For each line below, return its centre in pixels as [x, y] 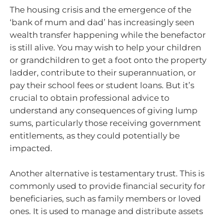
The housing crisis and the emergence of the [101, 10]
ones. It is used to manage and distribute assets [106, 211]
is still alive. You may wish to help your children [105, 47]
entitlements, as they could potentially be [95, 136]
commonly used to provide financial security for [108, 186]
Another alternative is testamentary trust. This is [107, 173]
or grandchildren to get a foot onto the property [108, 60]
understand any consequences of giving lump [104, 110]
